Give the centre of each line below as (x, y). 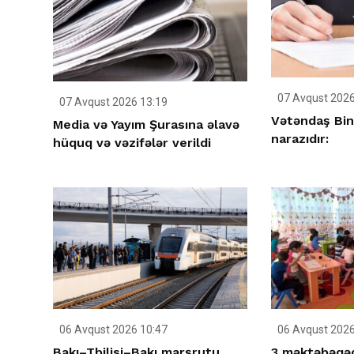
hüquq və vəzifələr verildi (132, 143)
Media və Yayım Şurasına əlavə (146, 125)
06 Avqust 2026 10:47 (112, 329)
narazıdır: (299, 138)
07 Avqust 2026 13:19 (112, 102)
